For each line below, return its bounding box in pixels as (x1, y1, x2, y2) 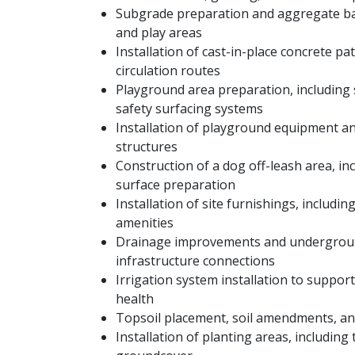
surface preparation (116, 176, 239, 193)
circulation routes (116, 62, 223, 79)
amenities (116, 214, 177, 231)
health (116, 290, 157, 307)
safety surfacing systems (116, 100, 266, 117)
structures (116, 138, 181, 155)
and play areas (116, 24, 205, 41)
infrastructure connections (116, 252, 278, 269)
